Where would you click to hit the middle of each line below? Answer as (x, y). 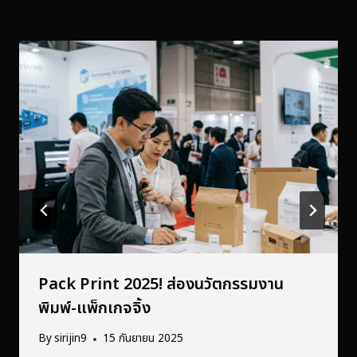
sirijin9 (71, 339)
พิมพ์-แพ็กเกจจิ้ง (94, 308)
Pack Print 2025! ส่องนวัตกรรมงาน (161, 284)
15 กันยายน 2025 (143, 339)
